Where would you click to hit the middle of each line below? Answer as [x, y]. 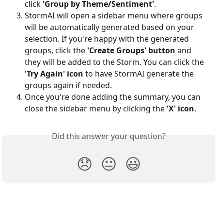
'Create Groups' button [131, 51]
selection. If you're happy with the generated [108, 39]
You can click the [175, 62]
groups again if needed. [68, 85]
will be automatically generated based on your [110, 27]
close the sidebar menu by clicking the [96, 109]
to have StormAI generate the [139, 74]
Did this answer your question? [108, 136]
